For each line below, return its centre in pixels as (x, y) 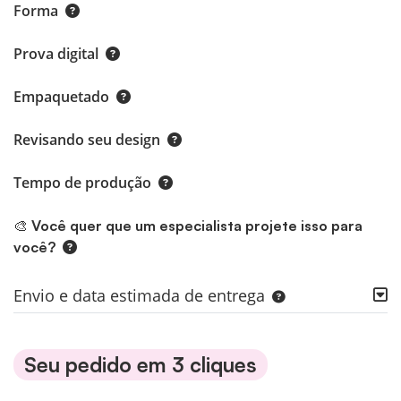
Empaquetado (61, 97)
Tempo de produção (82, 183)
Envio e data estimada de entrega (139, 296)
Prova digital (56, 54)
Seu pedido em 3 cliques (141, 365)
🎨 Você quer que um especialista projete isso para (188, 226)
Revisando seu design (87, 140)
